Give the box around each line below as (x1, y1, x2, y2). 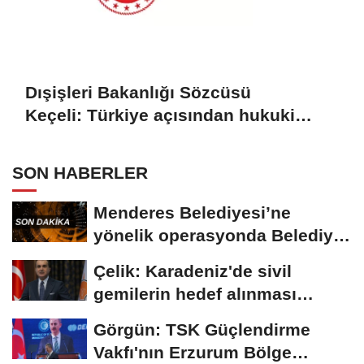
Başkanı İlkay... (93, 248, 217, 267)
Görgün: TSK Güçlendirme (93, 319, 310, 339)
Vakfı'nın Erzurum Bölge (93, 342, 292, 362)
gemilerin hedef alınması (93, 284, 297, 303)
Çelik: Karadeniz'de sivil (93, 261, 292, 280)
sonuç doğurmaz (25, 128, 164, 148)
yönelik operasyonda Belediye (93, 225, 343, 245)
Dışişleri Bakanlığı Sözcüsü (25, 83, 251, 102)
